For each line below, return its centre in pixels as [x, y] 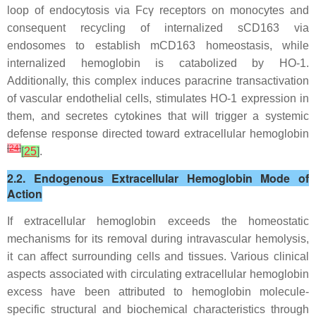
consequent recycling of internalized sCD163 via [158, 28]
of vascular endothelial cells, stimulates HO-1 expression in [158, 98]
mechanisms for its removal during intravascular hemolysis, [158, 239]
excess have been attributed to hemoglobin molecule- [158, 292]
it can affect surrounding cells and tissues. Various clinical [158, 256]
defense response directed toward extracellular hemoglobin [158, 134]
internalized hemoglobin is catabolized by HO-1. [158, 63]
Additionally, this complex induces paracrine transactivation [158, 81]
